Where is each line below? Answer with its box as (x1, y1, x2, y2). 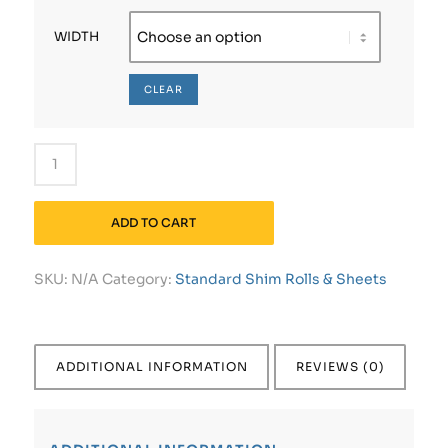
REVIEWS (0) (295, 358, 385, 374)
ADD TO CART (111, 214, 197, 230)
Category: (101, 269, 175, 288)
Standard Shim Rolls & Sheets (174, 269, 387, 288)
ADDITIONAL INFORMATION (55, 358, 248, 374)
